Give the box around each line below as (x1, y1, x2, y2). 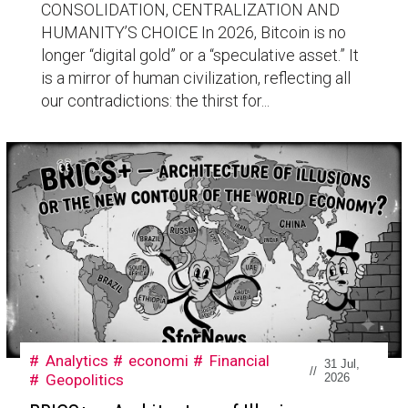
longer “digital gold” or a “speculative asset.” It (40, 46, 359, 66)
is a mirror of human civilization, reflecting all (40, 68, 351, 88)
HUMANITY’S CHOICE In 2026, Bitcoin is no (40, 23, 346, 43)
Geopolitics (45, 371, 124, 390)
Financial (209, 352, 270, 371)
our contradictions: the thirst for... (40, 91, 270, 111)
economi (128, 352, 189, 371)
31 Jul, (323, 357, 360, 372)
